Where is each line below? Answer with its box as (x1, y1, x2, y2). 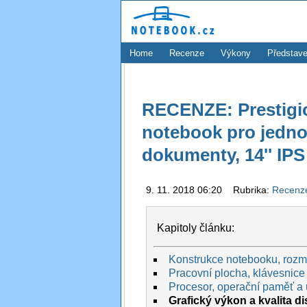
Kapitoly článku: (157, 221, 235, 234)
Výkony (221, 48, 251, 58)
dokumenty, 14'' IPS (142, 145, 305, 164)
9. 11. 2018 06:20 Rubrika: (145, 184, 272, 196)
